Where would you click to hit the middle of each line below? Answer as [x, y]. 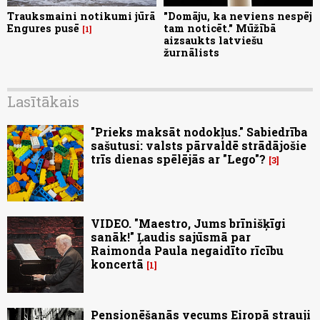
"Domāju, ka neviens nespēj [238, 16]
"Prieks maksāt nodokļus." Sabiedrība [199, 132]
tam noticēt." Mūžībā [220, 29]
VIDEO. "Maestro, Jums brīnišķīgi [188, 224]
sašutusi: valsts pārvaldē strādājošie [199, 146]
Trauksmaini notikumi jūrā [81, 16]
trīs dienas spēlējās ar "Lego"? [178, 159]
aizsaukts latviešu [213, 41]
